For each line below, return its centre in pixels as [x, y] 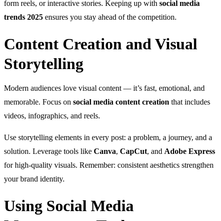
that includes [190, 102]
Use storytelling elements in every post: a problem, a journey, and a [108, 137]
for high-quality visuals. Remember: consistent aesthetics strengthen [109, 165]
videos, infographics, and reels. [52, 115]
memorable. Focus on [38, 102]
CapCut [133, 151]
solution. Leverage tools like [49, 151]
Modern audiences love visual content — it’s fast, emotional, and [104, 88]
